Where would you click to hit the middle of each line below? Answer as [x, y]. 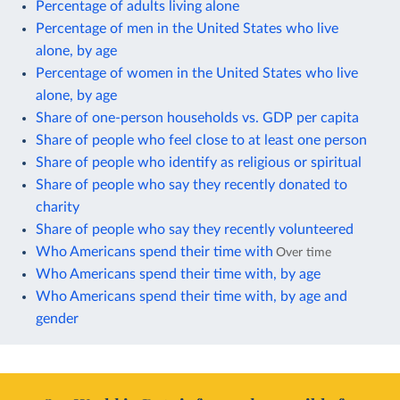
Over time [304, 252]
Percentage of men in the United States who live [187, 28]
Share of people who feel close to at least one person [201, 140]
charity [58, 207]
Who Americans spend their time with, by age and [192, 296]
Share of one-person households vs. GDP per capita [197, 117]
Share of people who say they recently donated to [192, 184]
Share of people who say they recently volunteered [195, 229]
